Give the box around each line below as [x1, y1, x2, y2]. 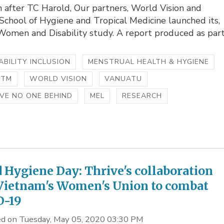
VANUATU [104, 74, 142, 84]
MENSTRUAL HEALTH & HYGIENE [88, 57, 209, 67]
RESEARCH [122, 91, 162, 101]
